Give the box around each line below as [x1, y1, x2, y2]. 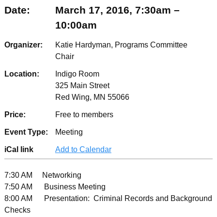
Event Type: [4, 127, 48, 136]
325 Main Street [55, 81, 109, 90]
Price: [4, 110, 26, 119]
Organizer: [4, 40, 43, 49]
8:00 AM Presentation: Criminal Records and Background [4, 194, 212, 202]
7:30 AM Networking [4, 170, 81, 179]
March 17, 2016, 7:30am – [55, 4, 180, 15]
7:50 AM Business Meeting [4, 182, 106, 191]
